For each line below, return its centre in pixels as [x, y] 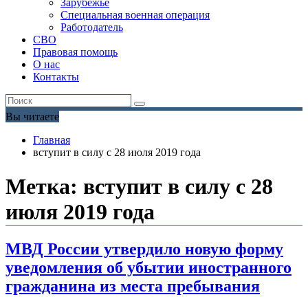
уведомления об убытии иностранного [148, 268]
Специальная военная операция [135, 15]
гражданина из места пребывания [133, 286]
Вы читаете [32, 117]
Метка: [44, 186]
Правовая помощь [75, 52]
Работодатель [92, 27]
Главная [52, 140]
